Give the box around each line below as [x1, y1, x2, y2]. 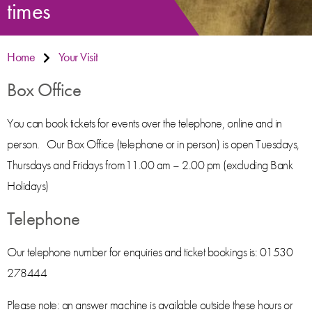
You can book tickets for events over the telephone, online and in [7, 115, 282, 131]
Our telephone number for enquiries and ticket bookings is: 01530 [7, 244, 293, 260]
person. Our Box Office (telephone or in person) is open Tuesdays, [7, 136, 299, 152]
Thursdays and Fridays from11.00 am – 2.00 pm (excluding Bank [7, 157, 293, 173]
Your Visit [58, 49, 98, 65]
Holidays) [7, 178, 49, 194]
